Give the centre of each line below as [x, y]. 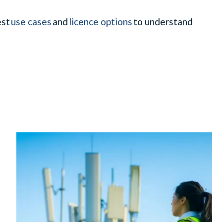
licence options [101, 21]
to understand [163, 21]
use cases [31, 21]
